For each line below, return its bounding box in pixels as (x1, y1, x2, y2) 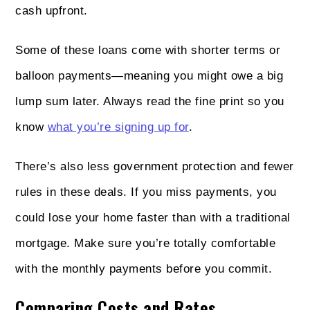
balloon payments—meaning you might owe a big (15, 69, 284, 82)
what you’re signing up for (47, 120, 189, 134)
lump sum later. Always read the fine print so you (15, 94, 284, 108)
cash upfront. (15, 3, 88, 17)
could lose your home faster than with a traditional (15, 210, 291, 224)
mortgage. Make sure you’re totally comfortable (15, 236, 276, 250)
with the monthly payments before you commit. (15, 262, 273, 275)
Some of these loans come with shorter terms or (15, 43, 281, 57)
